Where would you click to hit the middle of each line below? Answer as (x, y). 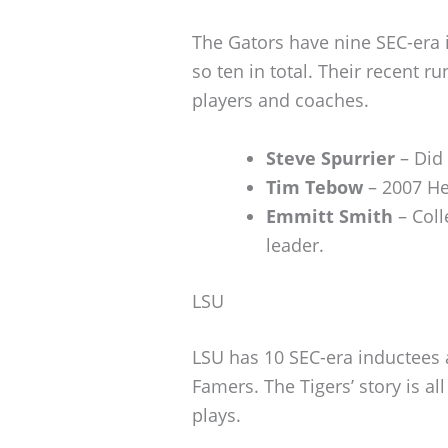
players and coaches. (280, 100)
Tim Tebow (314, 187)
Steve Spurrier (330, 158)
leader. (295, 245)
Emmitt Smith (329, 216)
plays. (216, 415)
